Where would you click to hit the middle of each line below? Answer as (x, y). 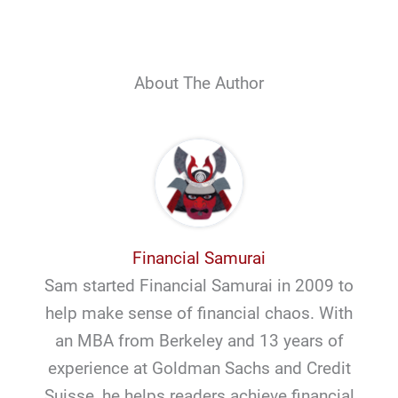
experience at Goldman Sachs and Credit (199, 369)
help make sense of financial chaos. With (199, 314)
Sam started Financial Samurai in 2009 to (199, 286)
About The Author (199, 83)
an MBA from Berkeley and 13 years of (199, 341)
